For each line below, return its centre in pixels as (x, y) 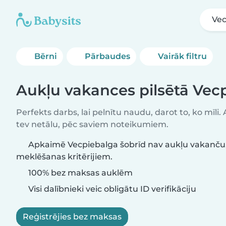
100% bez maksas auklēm (79, 173)
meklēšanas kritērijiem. (64, 157)
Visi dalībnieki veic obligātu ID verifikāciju (111, 189)
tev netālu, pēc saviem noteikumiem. (92, 124)
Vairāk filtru (183, 56)
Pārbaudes (108, 56)
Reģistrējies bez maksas (72, 217)
